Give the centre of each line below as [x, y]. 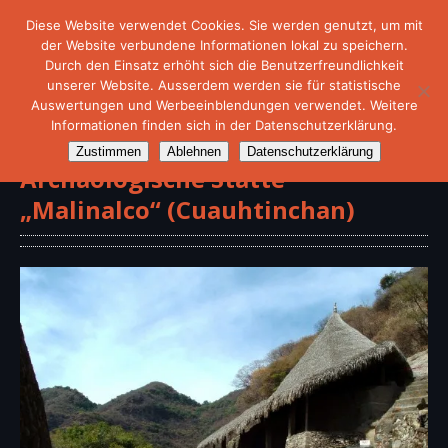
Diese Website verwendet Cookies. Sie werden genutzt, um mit [224, 25]
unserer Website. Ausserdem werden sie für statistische [224, 85]
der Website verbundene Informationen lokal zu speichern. [224, 45]
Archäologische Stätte [152, 178]
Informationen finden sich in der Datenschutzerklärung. [224, 125]
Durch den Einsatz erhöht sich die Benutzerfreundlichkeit [224, 65]
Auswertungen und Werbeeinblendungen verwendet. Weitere [224, 105]
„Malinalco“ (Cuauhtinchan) [187, 209]
